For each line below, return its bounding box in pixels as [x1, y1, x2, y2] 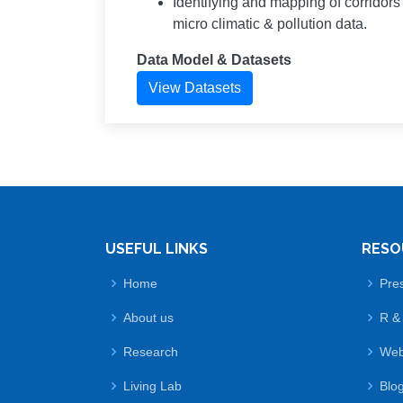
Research [123, 344, 178, 359]
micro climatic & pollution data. [173, 15, 367, 31]
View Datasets [148, 79, 241, 95]
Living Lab [123, 378, 182, 393]
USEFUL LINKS [105, 239, 208, 257]
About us [123, 309, 174, 325]
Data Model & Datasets [137, 51, 291, 67]
